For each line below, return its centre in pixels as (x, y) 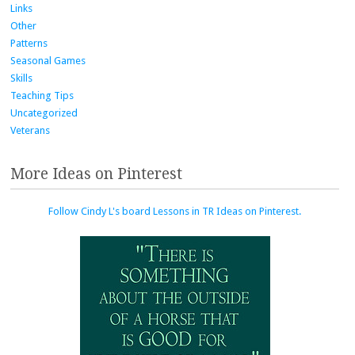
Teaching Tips (42, 96)
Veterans (30, 131)
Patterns (29, 44)
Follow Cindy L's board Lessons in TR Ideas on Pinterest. (175, 211)
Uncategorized (44, 113)
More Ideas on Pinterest (96, 174)
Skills (21, 78)
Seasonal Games (48, 61)
